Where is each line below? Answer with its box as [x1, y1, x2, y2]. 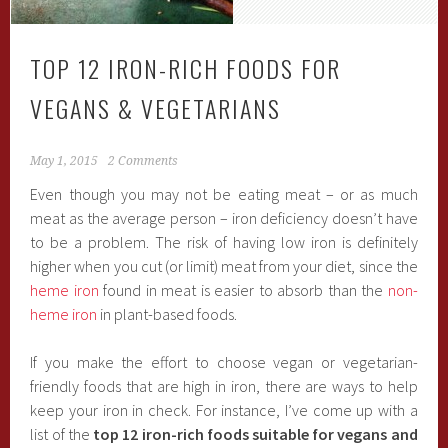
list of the [30, 424, 94, 444]
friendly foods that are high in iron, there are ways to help [30, 376, 418, 396]
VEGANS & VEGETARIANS [30, 90, 282, 126]
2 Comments [108, 154, 179, 168]
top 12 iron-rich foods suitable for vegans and [93, 424, 418, 444]
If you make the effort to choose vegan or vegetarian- [30, 352, 418, 372]
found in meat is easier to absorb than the [98, 280, 388, 300]
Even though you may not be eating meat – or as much [30, 184, 418, 204]
